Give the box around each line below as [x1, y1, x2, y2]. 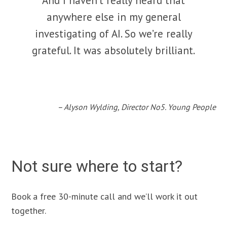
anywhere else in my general [46, 10, 181, 24]
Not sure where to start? [11, 157, 183, 176]
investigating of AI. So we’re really [34, 27, 193, 41]
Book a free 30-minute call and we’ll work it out [11, 190, 198, 202]
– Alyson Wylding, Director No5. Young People [57, 102, 216, 112]
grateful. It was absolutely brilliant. [32, 44, 195, 58]
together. [11, 204, 47, 216]
